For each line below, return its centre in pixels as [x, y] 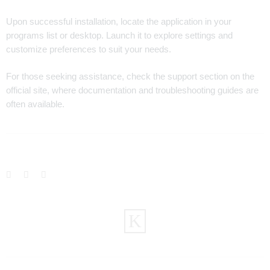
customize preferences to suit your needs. [89, 49]
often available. [35, 104]
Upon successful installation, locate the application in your [119, 21]
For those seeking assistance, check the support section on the [130, 76]
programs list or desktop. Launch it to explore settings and [119, 35]
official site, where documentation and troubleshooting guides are [132, 90]
